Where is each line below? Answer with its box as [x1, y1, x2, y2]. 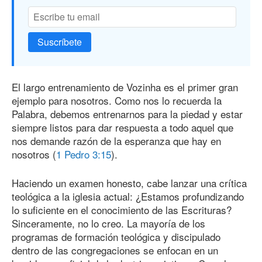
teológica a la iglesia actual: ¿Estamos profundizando [12, 188, 244, 204]
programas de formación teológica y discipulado [12, 229, 220, 244]
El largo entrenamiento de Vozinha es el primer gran [12, 80, 238, 95]
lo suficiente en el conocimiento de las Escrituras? [12, 202, 232, 217]
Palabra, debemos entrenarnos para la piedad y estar [12, 106, 243, 122]
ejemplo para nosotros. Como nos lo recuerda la [12, 93, 222, 108]
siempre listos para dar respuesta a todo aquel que [12, 120, 233, 135]
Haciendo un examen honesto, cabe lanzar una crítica [12, 175, 247, 190]
